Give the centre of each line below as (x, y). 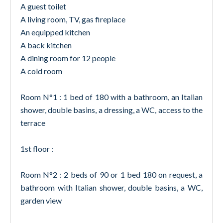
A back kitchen (46, 45)
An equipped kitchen (55, 32)
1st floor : (37, 149)
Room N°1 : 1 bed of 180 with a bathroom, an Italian (111, 97)
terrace (33, 123)
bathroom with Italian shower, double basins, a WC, (111, 187)
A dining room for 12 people (68, 58)
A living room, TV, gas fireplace (73, 19)
